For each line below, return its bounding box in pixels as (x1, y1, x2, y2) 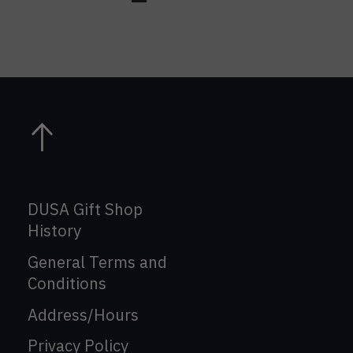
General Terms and (28, 251, 167, 273)
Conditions (28, 272, 106, 294)
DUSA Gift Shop (28, 199, 143, 221)
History (28, 220, 81, 242)
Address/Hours (28, 303, 139, 325)
